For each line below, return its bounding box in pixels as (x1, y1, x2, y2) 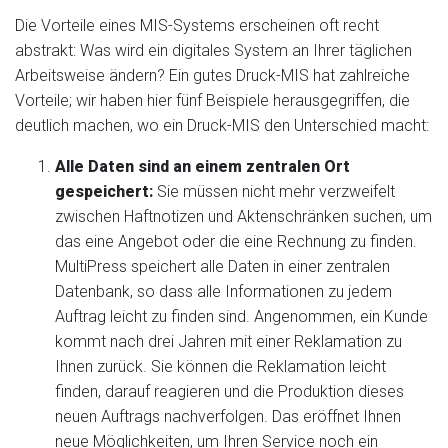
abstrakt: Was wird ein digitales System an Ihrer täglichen (15, 41, 412, 60)
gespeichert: (55, 182, 157, 201)
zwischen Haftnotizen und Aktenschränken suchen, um (55, 207, 432, 226)
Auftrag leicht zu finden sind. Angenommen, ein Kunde (55, 307, 428, 326)
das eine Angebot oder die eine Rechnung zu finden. (55, 232, 417, 251)
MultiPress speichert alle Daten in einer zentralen (55, 257, 390, 276)
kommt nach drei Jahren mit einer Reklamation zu (55, 332, 402, 351)
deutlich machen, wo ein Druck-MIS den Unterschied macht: (15, 116, 429, 135)
